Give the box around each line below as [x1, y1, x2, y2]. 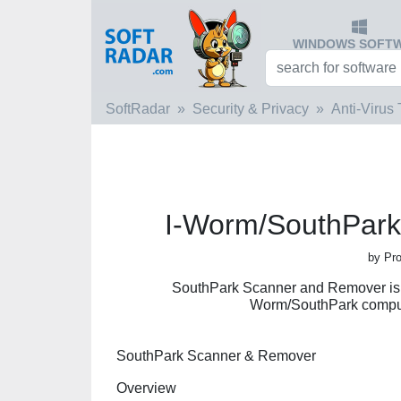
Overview [116, 380, 176, 396]
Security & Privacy [192, 101, 309, 116]
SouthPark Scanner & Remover [116, 348, 316, 363]
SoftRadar [106, 101, 170, 116]
